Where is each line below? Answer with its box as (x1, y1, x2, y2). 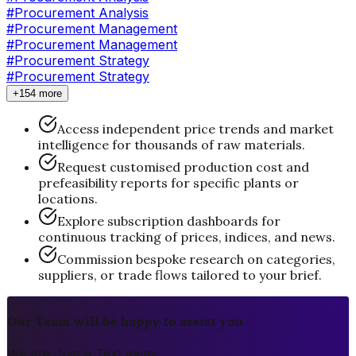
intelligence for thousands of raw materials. (38, 136, 305, 153)
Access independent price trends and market (57, 120, 334, 137)
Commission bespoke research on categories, (57, 250, 335, 267)
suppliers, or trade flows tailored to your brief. (38, 266, 322, 283)
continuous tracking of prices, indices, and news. (38, 228, 335, 245)
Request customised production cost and (57, 158, 309, 175)
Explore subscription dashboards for (57, 212, 281, 229)
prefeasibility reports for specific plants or (38, 174, 299, 191)
